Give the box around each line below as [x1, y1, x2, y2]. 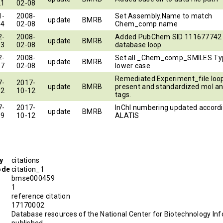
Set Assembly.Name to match [115, 11, 213, 20]
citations [11, 156, 40, 164]
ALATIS [115, 111, 139, 119]
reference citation [11, 192, 71, 200]
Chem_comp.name [115, 19, 178, 28]
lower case [115, 61, 150, 70]
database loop [115, 40, 162, 49]
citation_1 [11, 165, 44, 173]
